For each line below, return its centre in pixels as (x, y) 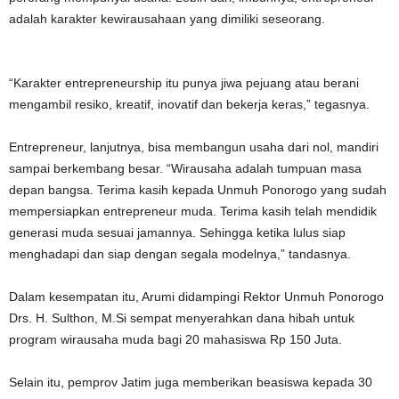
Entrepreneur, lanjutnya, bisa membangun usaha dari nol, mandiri (194, 147)
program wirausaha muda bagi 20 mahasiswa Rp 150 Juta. (175, 339)
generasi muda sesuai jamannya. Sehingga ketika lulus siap (177, 232)
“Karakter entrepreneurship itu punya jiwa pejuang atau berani (184, 83)
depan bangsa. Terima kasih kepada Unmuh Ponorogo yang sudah (198, 190)
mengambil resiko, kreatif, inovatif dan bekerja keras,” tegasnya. (189, 104)
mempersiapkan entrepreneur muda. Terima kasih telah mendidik (193, 211)
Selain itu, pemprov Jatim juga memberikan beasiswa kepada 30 (191, 382)
